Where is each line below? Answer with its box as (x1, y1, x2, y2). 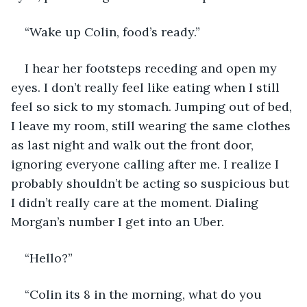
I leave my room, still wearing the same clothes (11, 117, 294, 134)
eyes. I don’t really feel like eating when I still (11, 79, 283, 95)
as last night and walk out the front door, (11, 136, 257, 153)
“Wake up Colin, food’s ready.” (25, 23, 200, 40)
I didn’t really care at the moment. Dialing (11, 194, 262, 210)
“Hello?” (25, 249, 73, 266)
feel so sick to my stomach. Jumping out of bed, (11, 98, 295, 114)
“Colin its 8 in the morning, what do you (25, 286, 265, 302)
